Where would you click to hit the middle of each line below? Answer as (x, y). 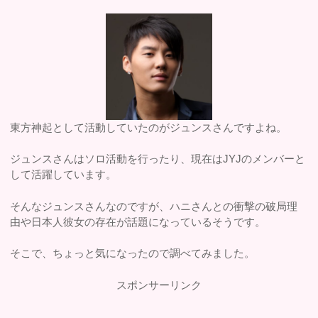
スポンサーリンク (159, 285)
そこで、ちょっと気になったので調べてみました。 (133, 253)
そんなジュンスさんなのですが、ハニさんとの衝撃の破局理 (154, 206)
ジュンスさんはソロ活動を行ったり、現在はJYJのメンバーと (158, 159)
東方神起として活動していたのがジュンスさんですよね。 (149, 127)
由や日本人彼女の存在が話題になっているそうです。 (138, 221)
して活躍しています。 (64, 175)
